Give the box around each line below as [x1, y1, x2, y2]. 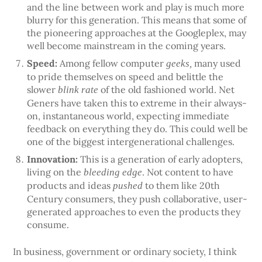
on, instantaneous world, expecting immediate [27, 110, 230, 122]
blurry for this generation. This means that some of [27, 14, 247, 26]
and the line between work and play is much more [27, 1, 245, 13]
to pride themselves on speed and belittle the [27, 71, 224, 83]
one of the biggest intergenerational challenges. [27, 136, 235, 148]
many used [194, 57, 242, 70]
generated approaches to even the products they [27, 206, 241, 218]
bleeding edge [84, 167, 143, 178]
